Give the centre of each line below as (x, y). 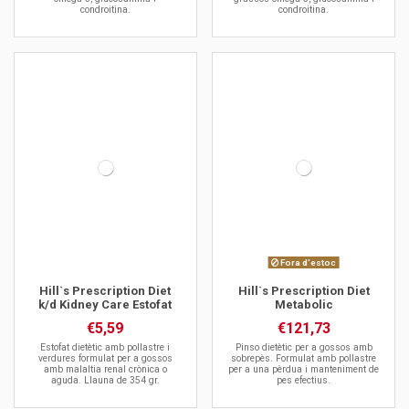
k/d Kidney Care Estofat (105, 304)
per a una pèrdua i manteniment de (304, 369)
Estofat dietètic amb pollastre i (105, 347)
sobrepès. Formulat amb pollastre (304, 358)
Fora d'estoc (308, 262)
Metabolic (304, 304)
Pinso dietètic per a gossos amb (304, 347)
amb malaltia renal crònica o (105, 369)
